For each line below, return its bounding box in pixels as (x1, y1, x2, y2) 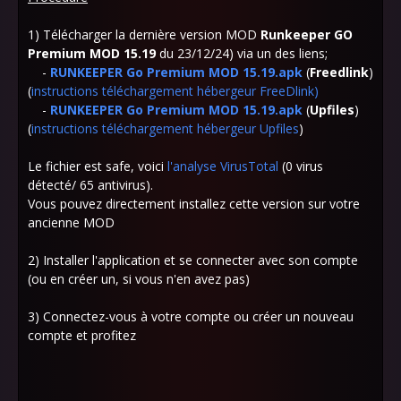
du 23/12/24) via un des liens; (156, 45, 328, 62)
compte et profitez (28, 327, 136, 344)
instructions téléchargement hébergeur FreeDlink (31, 82, 314, 99)
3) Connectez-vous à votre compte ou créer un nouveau (28, 308, 354, 325)
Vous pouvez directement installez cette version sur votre (28, 195, 360, 212)
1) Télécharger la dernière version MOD (28, 26, 260, 43)
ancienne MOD (28, 214, 115, 231)
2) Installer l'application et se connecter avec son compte (28, 252, 358, 269)
